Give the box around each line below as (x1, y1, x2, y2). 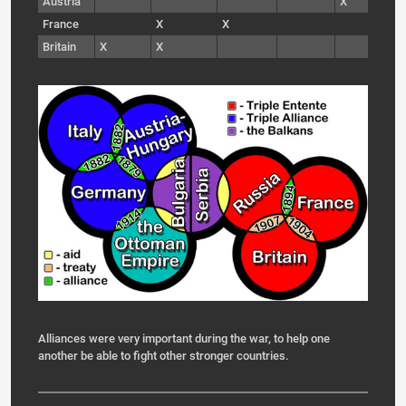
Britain (43, 40, 76, 53)
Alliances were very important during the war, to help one (38, 331, 330, 345)
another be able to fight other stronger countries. (38, 348, 292, 362)
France (43, 17, 79, 31)
